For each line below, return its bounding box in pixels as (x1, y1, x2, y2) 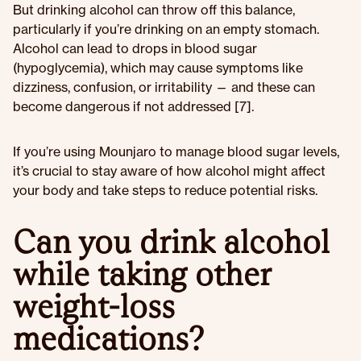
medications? (13, 319, 204, 358)
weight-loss (13, 287, 175, 326)
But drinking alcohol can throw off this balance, (13, 2, 295, 18)
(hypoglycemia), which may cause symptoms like (13, 60, 303, 76)
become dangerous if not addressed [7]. (13, 98, 254, 114)
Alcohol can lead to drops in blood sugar (13, 40, 257, 56)
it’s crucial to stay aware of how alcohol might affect (13, 163, 326, 179)
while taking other (13, 255, 271, 293)
